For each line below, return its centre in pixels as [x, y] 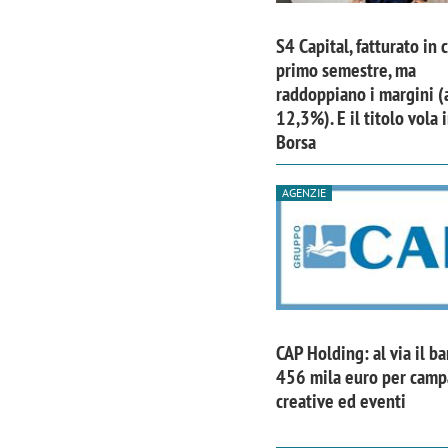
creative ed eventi [340, 401]
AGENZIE [303, 192]
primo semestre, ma [345, 69]
